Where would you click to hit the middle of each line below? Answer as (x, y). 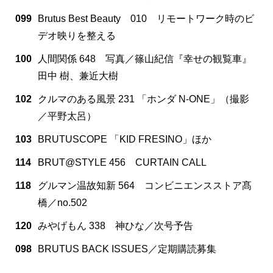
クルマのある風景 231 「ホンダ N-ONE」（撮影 (144, 99)
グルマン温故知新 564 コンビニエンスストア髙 (145, 185)
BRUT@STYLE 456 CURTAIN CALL (122, 162)
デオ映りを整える (77, 35)
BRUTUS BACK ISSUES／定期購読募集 (127, 249)
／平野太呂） (67, 116)
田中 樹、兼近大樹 (78, 76)
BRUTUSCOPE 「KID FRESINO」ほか (125, 139)
